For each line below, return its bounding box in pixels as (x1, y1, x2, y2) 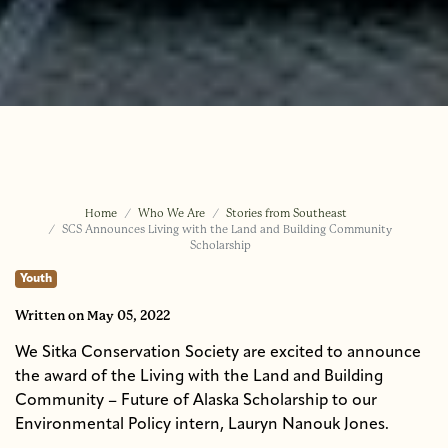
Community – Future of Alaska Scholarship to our (15, 392, 377, 409)
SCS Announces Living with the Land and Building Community (61, 222, 392, 236)
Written (15, 307, 68, 323)
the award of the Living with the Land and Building (15, 368, 383, 385)
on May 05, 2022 (68, 307, 170, 323)
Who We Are (138, 206, 205, 220)
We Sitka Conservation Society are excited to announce (15, 344, 421, 361)
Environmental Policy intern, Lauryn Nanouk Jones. (15, 416, 397, 433)
